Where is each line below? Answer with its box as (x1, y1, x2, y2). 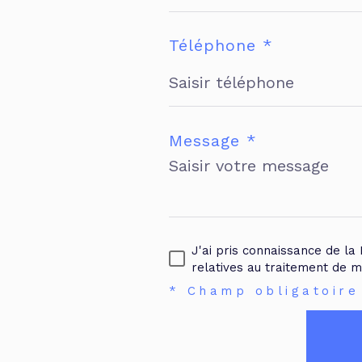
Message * (168, 130, 257, 150)
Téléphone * (168, 36, 273, 56)
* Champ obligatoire (168, 284, 360, 299)
